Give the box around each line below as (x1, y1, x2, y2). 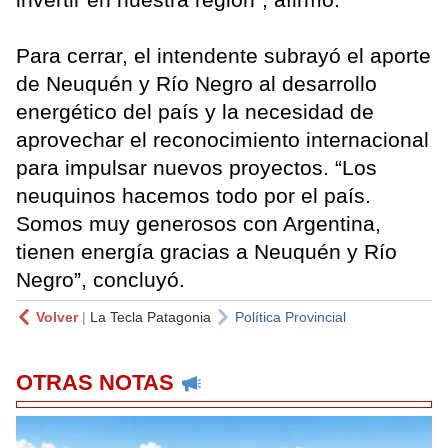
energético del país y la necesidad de (16, 100, 374, 124)
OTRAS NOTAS (16, 370, 174, 396)
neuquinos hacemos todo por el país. (16, 184, 371, 208)
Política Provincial (235, 309, 346, 326)
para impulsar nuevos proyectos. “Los (16, 156, 377, 180)
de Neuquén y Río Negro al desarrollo (16, 72, 377, 96)
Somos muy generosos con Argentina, (16, 212, 381, 236)
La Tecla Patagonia (90, 309, 211, 326)
